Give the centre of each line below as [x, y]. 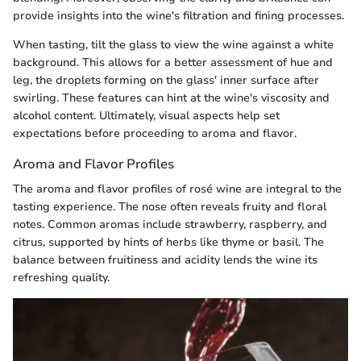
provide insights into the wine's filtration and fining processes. [178, 15]
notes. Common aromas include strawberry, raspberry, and [170, 225]
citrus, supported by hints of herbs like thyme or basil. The [168, 243]
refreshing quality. [61, 278]
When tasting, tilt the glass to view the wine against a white [173, 44]
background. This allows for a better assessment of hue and [173, 62]
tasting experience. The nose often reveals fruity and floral [170, 207]
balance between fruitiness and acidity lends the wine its [165, 260]
